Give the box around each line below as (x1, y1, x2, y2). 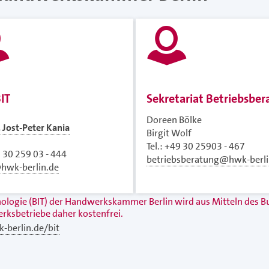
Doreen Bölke (147, 113, 202, 127)
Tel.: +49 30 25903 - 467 (147, 140, 245, 153)
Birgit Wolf (147, 127, 192, 140)
